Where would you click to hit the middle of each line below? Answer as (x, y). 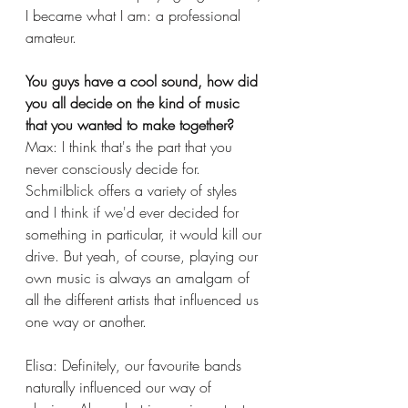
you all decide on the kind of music (135, 102)
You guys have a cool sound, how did (144, 81)
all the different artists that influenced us (144, 299)
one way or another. (88, 321)
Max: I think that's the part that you (131, 146)
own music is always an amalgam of (140, 277)
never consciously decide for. (115, 168)
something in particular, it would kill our (146, 234)
